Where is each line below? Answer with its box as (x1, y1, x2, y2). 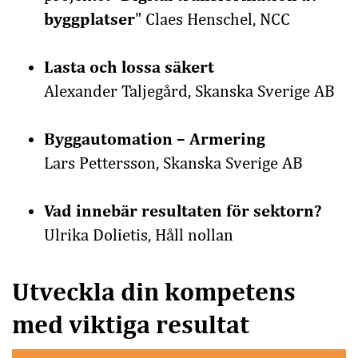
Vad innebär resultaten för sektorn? (44, 201, 321, 221)
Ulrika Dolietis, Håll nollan (44, 225, 233, 245)
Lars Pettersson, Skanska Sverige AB (44, 153, 303, 173)
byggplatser (44, 10, 135, 30)
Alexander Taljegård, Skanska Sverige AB (44, 82, 335, 101)
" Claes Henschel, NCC (135, 10, 290, 30)
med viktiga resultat (12, 310, 249, 340)
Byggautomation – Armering (44, 129, 265, 149)
